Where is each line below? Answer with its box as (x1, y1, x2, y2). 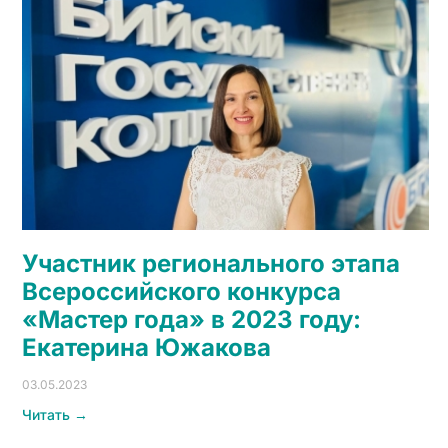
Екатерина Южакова (22, 332, 271, 362)
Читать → (22, 405, 88, 423)
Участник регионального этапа (22, 248, 400, 278)
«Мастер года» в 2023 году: (22, 304, 361, 334)
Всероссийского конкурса (22, 276, 341, 306)
